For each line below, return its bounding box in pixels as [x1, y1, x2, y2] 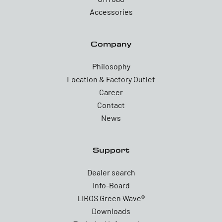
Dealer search [87, 167, 135, 177]
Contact [97, 100, 125, 110]
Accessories [89, 6, 133, 16]
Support [93, 145, 129, 155]
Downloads [92, 206, 130, 216]
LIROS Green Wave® [77, 193, 145, 203]
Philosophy [92, 61, 130, 71]
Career [99, 87, 123, 97]
